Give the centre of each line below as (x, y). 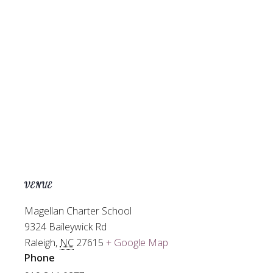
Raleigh (40, 243)
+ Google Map (137, 243)
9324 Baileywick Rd (66, 227)
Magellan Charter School (78, 211)
